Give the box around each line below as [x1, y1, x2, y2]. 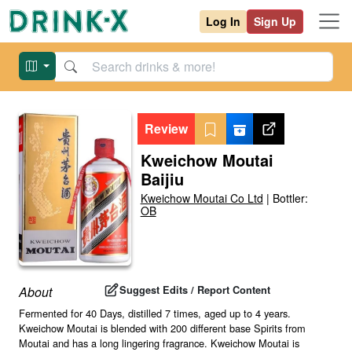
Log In [206, 13, 240, 29]
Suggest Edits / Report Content [119, 282, 270, 297]
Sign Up [254, 13, 296, 29]
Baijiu [140, 167, 184, 190]
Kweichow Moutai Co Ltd [140, 190, 263, 206]
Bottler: [272, 190, 308, 206]
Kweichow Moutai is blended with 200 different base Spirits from [19, 321, 306, 336]
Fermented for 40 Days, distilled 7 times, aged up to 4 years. [19, 306, 291, 321]
